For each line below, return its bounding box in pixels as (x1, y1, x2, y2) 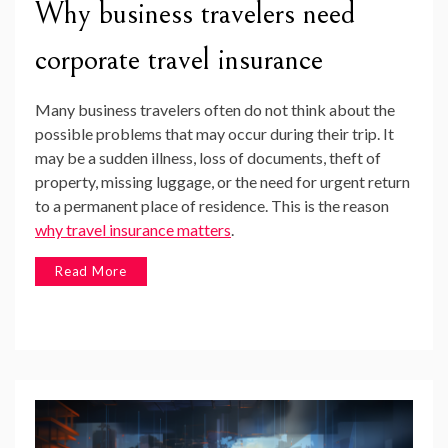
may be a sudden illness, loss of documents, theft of (35, 148, 381, 168)
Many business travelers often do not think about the (35, 100, 395, 120)
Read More (55, 263, 128, 280)
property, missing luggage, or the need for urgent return (35, 172, 410, 192)
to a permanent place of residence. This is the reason (35, 196, 389, 216)
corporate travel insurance (35, 42, 323, 79)
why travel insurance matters (35, 220, 231, 240)
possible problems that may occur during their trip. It (35, 124, 394, 144)
